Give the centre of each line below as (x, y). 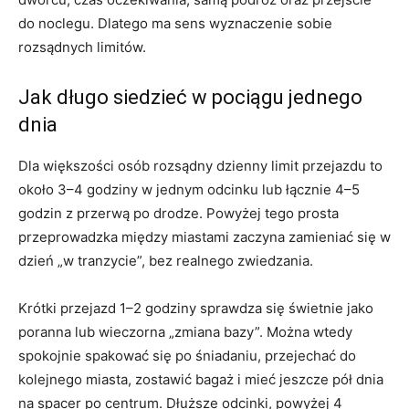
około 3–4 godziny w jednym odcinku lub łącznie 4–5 (189, 190)
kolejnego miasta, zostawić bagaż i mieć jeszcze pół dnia (201, 380)
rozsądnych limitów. (82, 47)
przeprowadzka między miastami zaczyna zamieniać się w (204, 237)
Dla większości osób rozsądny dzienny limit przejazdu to (200, 166)
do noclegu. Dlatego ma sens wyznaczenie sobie (175, 24)
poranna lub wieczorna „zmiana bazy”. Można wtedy (185, 332)
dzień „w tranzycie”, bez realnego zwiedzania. (166, 261)
